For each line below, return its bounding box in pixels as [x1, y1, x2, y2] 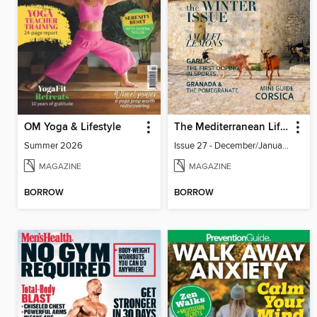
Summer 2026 [24, 139, 83, 151]
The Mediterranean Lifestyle [279, 120, 288, 134]
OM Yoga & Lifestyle [24, 120, 121, 134]
